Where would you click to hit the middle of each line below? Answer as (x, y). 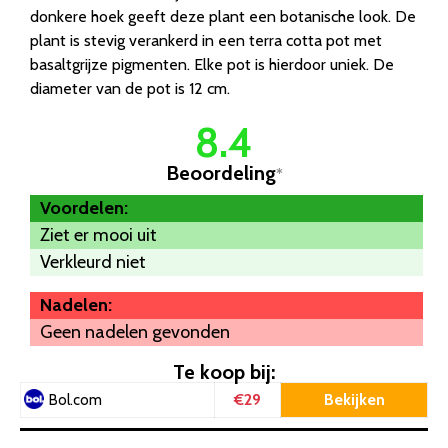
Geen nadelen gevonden (135, 332)
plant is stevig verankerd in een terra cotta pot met (206, 41)
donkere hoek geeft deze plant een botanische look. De (223, 17)
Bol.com (75, 400)
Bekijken (354, 400)
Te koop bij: (224, 372)
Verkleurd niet (93, 262)
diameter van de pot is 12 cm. (130, 89)
